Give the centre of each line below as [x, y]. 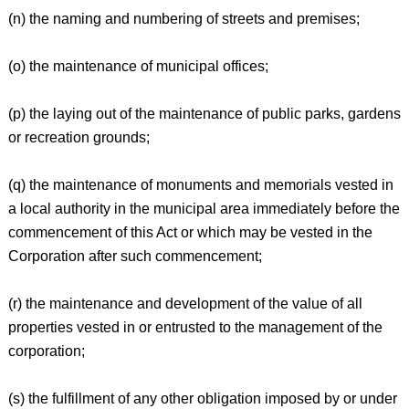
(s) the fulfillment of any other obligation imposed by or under [202, 399]
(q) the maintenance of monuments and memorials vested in [200, 185]
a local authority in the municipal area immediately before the [204, 209]
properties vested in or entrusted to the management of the [195, 327]
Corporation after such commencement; [135, 256]
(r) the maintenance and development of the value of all [185, 304]
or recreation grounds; [79, 137]
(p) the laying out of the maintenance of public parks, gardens [204, 114]
